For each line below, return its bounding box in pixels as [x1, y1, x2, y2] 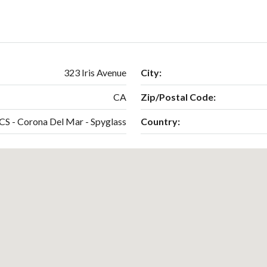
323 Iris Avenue [64, 66, 126, 78]
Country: [141, 115, 180, 127]
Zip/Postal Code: [141, 91, 216, 103]
